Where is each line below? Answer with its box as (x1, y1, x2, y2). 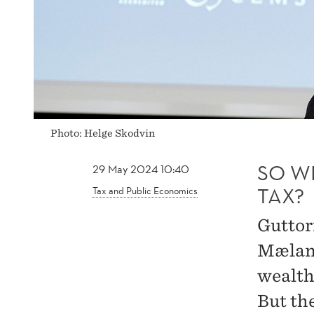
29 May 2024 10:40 (93, 161, 189, 176)
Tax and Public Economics (93, 184, 198, 197)
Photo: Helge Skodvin (50, 127, 155, 139)
